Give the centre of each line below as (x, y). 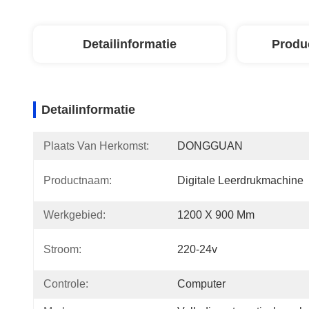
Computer (201, 284)
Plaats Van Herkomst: (96, 146)
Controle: (66, 284)
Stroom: (62, 249)
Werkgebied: (74, 215)
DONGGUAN (210, 146)
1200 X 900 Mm (216, 215)
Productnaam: (78, 180)
